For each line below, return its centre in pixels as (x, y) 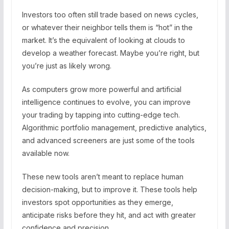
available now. (45, 153)
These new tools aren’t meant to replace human (102, 176)
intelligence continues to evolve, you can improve (106, 102)
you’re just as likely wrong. (66, 65)
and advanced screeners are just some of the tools (108, 140)
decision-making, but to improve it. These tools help (109, 189)
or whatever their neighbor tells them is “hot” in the (107, 27)
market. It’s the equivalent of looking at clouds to (103, 40)
